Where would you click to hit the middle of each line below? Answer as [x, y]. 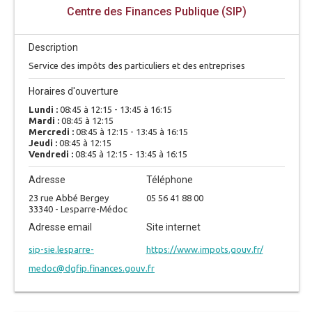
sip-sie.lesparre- [61, 249]
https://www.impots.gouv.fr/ [204, 249]
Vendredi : [52, 154]
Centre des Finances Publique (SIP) [157, 11]
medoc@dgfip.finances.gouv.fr [92, 268]
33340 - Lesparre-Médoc [78, 209]
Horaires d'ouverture [73, 91]
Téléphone [169, 180]
